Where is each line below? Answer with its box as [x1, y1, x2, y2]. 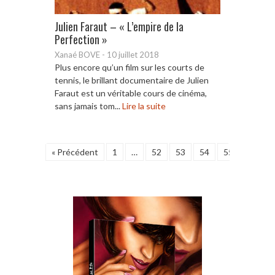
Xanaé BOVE [55, 49, 100, 60]
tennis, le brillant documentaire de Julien [55, 74, 209, 85]
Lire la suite [122, 100, 166, 111]
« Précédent [52, 146, 98, 157]
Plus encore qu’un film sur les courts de [55, 61, 204, 72]
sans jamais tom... [55, 100, 122, 111]
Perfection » [55, 31, 107, 47]
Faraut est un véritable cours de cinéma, [55, 87, 207, 98]
